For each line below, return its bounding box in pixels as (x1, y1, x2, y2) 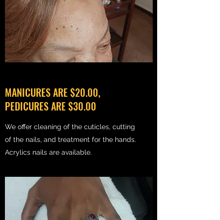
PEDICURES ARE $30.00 (5, 99, 96, 113)
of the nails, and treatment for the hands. (5, 136, 136, 143)
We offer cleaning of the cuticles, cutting (5, 123, 135, 131)
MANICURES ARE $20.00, (5, 85, 100, 100)
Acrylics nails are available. (5, 148, 92, 156)
